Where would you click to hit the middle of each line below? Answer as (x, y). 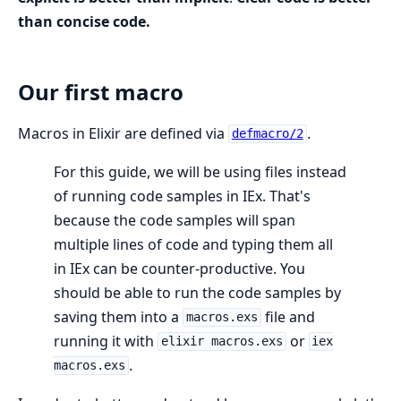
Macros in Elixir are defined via (123, 133)
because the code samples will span (175, 220)
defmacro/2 (267, 134)
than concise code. (84, 21)
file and (288, 316)
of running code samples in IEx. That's (182, 196)
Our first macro (101, 91)
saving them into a (118, 316)
